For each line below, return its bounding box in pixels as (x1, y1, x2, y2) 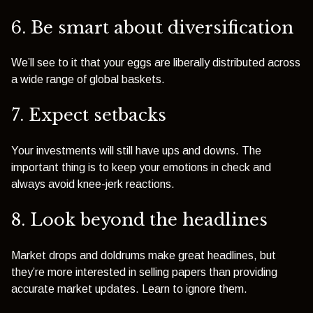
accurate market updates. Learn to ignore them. (11, 282, 247, 295)
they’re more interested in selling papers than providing (11, 265, 277, 278)
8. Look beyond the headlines (11, 210, 268, 231)
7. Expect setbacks (11, 105, 166, 126)
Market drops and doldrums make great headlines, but (11, 249, 276, 261)
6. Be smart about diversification (11, 17, 293, 38)
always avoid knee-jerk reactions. (11, 177, 180, 190)
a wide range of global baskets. (11, 73, 165, 85)
